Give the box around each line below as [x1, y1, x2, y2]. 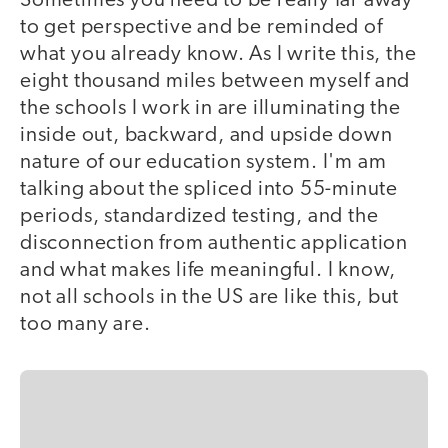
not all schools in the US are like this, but [20, 287, 400, 309]
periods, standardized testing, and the [20, 206, 379, 228]
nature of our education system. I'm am [20, 152, 387, 174]
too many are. [20, 314, 151, 336]
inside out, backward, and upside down [20, 125, 393, 147]
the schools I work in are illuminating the [20, 98, 401, 120]
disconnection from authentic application [20, 233, 408, 255]
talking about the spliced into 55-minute [20, 179, 398, 201]
